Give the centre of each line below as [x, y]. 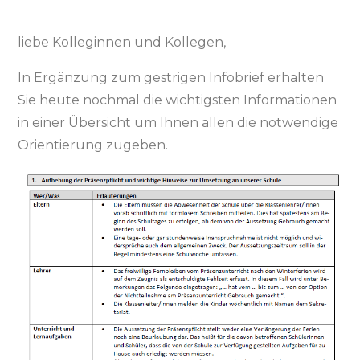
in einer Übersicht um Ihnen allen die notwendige [178, 123]
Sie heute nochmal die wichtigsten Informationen [178, 100]
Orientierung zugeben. [93, 145]
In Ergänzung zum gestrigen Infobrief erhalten [171, 78]
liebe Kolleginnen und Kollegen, [122, 42]
